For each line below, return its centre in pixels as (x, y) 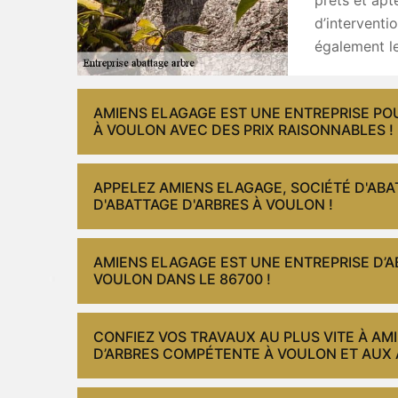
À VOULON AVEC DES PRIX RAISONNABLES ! (243, 129)
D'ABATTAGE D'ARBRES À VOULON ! (213, 204)
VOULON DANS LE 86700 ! (182, 279)
